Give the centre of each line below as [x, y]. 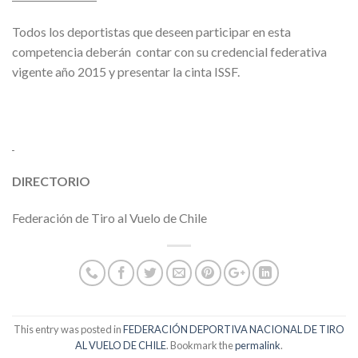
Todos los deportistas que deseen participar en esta [151, 31]
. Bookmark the [201, 346]
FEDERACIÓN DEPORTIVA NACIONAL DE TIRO [234, 330]
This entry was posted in [68, 330]
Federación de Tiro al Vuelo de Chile [109, 218]
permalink [258, 346]
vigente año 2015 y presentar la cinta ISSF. [126, 71]
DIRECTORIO [51, 181]
